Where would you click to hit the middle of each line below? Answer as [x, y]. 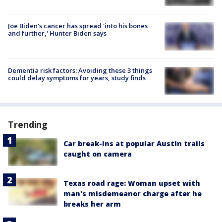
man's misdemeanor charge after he [133, 194]
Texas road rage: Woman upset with [132, 183]
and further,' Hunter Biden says [57, 33]
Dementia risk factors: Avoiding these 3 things [80, 70]
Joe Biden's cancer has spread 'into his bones [78, 26]
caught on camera [98, 154]
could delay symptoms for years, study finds [77, 78]
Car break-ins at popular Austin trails [134, 143]
